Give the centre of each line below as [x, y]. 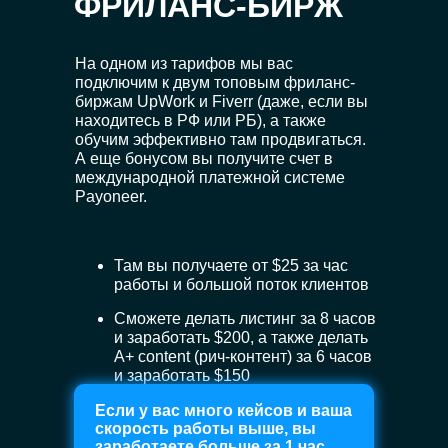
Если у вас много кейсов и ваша [223, 410]
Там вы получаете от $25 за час [231, 265]
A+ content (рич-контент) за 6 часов [243, 356]
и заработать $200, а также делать [241, 337]
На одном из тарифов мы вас [184, 63]
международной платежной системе [210, 177]
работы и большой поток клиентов [241, 284]
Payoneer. [111, 196]
